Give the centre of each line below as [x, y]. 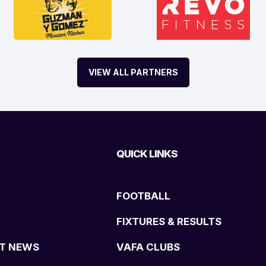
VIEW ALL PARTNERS [133, 72]
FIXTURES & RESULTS [169, 222]
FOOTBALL [143, 196]
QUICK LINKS [147, 154]
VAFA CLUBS [148, 247]
